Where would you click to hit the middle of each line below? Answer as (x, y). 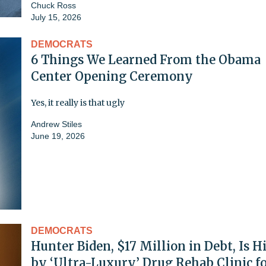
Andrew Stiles (56, 124)
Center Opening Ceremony (112, 77)
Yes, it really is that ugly (78, 103)
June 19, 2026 (58, 136)
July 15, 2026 (56, 18)
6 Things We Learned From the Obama (146, 60)
